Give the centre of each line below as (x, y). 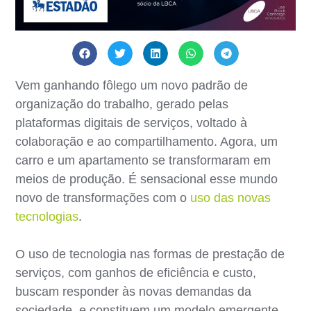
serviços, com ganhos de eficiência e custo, (136, 272)
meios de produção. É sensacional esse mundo (147, 179)
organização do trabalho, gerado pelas (122, 104)
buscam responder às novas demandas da (134, 291)
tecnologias (47, 216)
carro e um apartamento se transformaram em (143, 160)
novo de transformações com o (101, 197)
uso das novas (229, 197)
